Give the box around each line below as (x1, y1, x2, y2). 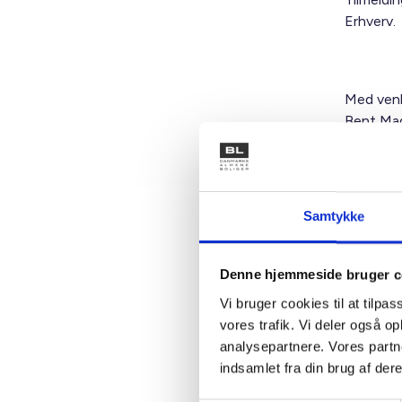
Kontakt (210, 221, 359, 268)
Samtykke (302, 208, 365, 224)
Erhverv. (345, 13, 400, 30)
